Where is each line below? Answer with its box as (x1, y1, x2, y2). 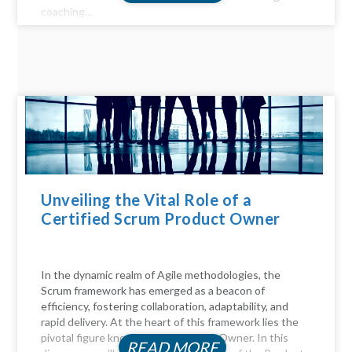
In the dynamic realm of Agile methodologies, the (41, 267, 281, 281)
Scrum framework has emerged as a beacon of (41, 283, 266, 297)
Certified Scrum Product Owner (41, 209, 280, 229)
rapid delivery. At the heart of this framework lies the (41, 314, 299, 328)
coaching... (41, 5, 93, 19)
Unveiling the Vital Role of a (41, 190, 252, 210)
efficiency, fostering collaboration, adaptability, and (41, 299, 289, 313)
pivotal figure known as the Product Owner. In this (41, 330, 289, 344)
